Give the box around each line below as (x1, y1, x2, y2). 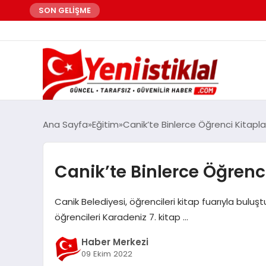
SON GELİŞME (39, 5, 91, 16)
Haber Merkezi (81, 236, 148, 249)
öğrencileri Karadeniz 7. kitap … (54, 210, 188, 223)
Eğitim (92, 118, 119, 131)
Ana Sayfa (43, 118, 88, 131)
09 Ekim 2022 (81, 248, 132, 260)
